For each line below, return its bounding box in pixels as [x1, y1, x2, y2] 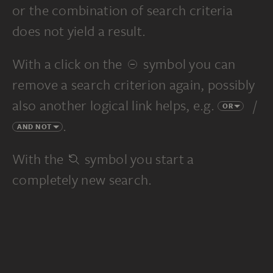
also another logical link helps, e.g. [12, 96, 218, 114]
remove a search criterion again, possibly [12, 75, 255, 93]
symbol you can [140, 54, 236, 73]
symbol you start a [81, 149, 194, 168]
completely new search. [12, 170, 152, 188]
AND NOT [17, 121, 52, 132]
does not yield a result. [12, 21, 146, 40]
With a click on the [12, 54, 126, 73]
